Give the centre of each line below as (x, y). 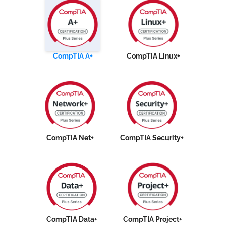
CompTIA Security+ (152, 138)
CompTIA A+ (73, 56)
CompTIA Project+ (153, 219)
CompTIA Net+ (70, 138)
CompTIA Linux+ (153, 56)
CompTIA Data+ (72, 219)
